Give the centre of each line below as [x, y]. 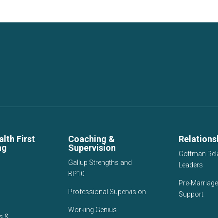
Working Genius [93, 210]
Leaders [191, 165]
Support [191, 194]
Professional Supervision [107, 192]
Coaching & [92, 139]
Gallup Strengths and [100, 163]
